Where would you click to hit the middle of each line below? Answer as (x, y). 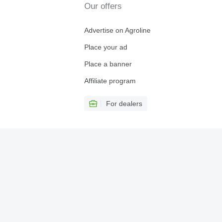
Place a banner (108, 64)
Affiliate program (110, 81)
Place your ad (106, 47)
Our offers (103, 6)
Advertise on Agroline (117, 30)
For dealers (124, 104)
